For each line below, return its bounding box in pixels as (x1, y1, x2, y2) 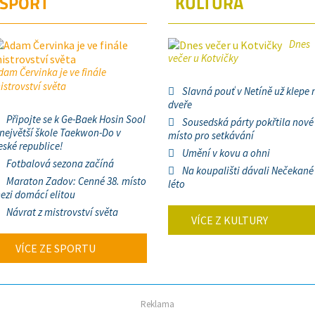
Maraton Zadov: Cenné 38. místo (6, 174, 146, 188)
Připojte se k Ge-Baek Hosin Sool (6, 112, 146, 126)
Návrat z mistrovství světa (6, 205, 118, 219)
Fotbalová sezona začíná (6, 157, 114, 170)
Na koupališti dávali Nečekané (182, 164, 314, 177)
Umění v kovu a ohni (182, 146, 270, 160)
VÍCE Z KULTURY (189, 213, 268, 227)
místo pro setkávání (168, 129, 254, 142)
